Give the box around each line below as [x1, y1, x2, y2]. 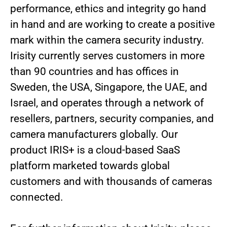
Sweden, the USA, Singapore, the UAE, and [10, 81, 207, 93]
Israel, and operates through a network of [10, 97, 204, 109]
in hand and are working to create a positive [10, 18, 215, 30]
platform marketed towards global [10, 160, 170, 172]
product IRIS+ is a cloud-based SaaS [10, 144, 180, 156]
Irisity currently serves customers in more [10, 50, 205, 62]
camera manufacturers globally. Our [10, 128, 178, 140]
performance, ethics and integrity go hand [10, 3, 206, 15]
